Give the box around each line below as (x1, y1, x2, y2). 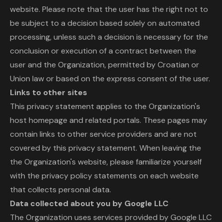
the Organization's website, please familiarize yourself (10, 157, 202, 167)
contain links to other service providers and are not (10, 129, 197, 139)
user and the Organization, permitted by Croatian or (10, 59, 199, 70)
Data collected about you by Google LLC (10, 198, 168, 209)
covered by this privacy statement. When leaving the (10, 143, 201, 153)
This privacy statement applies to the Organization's (10, 101, 200, 111)
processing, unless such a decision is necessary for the (10, 32, 208, 42)
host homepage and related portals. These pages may (10, 115, 207, 125)
